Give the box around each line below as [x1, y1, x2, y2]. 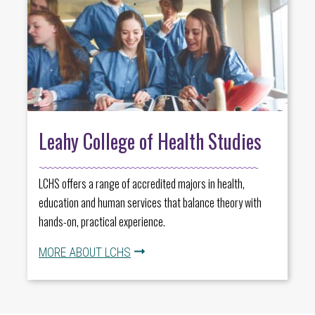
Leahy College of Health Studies [39, 126, 262, 155]
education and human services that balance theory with [39, 193, 262, 211]
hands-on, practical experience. [39, 212, 165, 230]
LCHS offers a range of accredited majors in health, [39, 174, 245, 192]
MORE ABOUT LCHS [39, 245, 131, 259]
